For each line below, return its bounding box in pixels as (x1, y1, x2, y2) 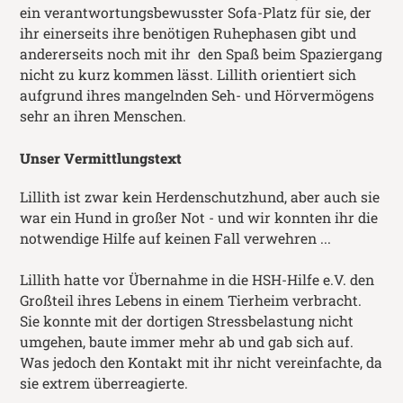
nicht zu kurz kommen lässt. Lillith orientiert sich (20, 66, 357, 85)
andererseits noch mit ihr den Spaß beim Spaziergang (20, 45, 383, 64)
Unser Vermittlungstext (20, 148, 183, 167)
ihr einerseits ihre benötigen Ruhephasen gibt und (20, 24, 357, 43)
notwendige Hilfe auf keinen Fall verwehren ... (20, 228, 332, 247)
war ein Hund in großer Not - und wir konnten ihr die (20, 208, 379, 227)
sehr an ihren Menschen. (20, 107, 187, 126)
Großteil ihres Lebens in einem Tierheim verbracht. (20, 291, 363, 309)
